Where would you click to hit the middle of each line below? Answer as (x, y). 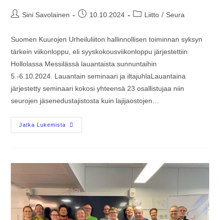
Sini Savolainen (46, 15)
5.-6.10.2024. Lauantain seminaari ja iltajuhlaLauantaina (98, 76)
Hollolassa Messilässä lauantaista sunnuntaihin (84, 64)
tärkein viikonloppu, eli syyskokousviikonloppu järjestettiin (99, 52)
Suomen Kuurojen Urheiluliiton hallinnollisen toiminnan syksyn (107, 40)
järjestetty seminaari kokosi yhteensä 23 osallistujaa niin (98, 89)
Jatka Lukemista (43, 125)
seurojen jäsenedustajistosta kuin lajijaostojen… (85, 101)
